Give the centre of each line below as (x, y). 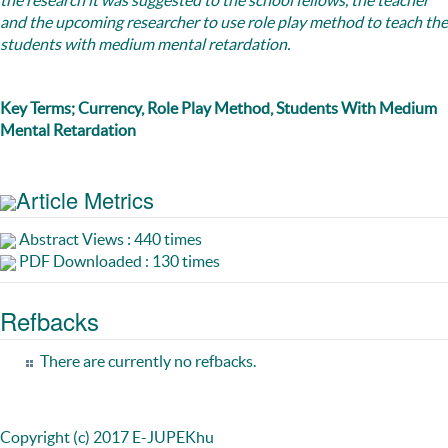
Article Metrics (85, 200)
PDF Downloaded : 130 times (118, 261)
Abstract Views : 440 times (109, 239)
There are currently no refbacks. (148, 361)
